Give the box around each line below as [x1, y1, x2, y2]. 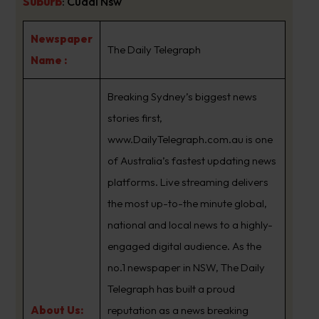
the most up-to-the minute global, [107, 197, 267, 210]
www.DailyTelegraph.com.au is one [107, 132, 273, 146]
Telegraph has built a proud [107, 282, 235, 296]
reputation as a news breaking [107, 303, 249, 317]
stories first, [107, 111, 162, 125]
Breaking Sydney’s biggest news [107, 90, 257, 103]
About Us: [30, 303, 83, 317]
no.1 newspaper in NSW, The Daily [107, 261, 265, 274]
